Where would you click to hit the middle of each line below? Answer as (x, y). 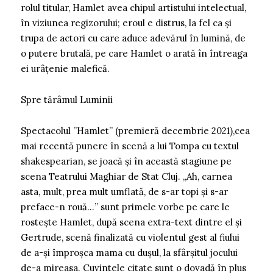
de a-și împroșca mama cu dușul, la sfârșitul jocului (129, 252)
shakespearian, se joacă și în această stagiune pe (126, 161)
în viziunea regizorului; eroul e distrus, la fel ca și (126, 23)
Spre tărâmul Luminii (67, 99)
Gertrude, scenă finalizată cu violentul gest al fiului (130, 237)
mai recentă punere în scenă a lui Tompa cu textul (130, 146)
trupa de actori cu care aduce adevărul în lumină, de (133, 38)
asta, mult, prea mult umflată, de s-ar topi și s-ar (124, 191)
